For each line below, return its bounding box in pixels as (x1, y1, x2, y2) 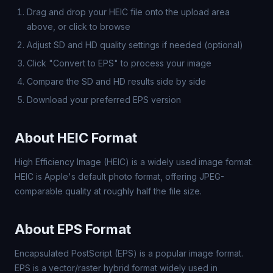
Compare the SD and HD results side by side (27, 76, 206, 87)
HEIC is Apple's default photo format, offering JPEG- (15, 171, 224, 182)
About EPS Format (15, 221, 131, 237)
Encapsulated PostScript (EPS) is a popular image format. (15, 248, 243, 258)
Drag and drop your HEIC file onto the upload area (27, 7, 230, 17)
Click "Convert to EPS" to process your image (27, 58, 211, 68)
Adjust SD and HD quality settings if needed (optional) (27, 40, 243, 50)
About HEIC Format (15, 130, 137, 146)
